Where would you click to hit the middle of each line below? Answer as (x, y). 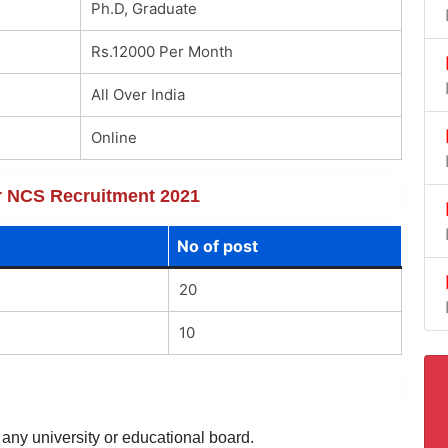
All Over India (137, 94)
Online (113, 137)
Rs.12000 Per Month (161, 51)
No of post (217, 245)
